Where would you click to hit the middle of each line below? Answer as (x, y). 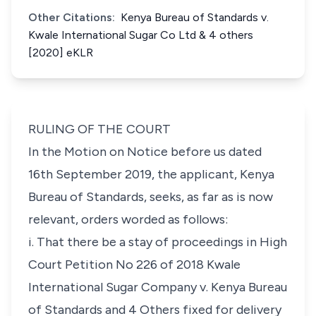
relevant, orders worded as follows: (128, 219)
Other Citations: (72, 17)
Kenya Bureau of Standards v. (195, 17)
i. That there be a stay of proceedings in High (158, 242)
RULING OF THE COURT (99, 129)
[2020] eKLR (61, 53)
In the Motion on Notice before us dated (145, 152)
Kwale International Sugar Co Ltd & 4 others (141, 35)
